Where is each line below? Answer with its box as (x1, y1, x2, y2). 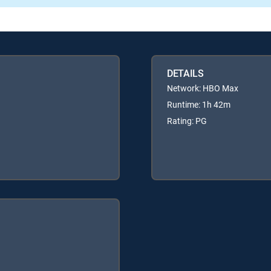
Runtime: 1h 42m (167, 99, 230, 111)
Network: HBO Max (167, 82, 238, 94)
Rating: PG (167, 115, 207, 127)
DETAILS (167, 67, 204, 80)
